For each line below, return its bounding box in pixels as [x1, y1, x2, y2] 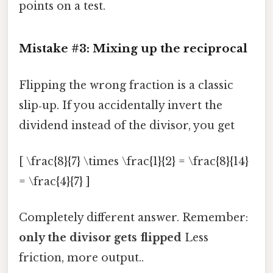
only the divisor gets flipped [19, 231, 182, 245]
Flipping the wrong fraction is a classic [19, 78, 233, 92]
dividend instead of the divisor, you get [19, 118, 235, 132]
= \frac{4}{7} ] [19, 174, 90, 188]
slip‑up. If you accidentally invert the [19, 98, 222, 112]
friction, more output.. [19, 251, 144, 265]
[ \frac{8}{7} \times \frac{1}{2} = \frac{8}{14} [19, 154, 249, 168]
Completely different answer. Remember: [19, 211, 248, 225]
